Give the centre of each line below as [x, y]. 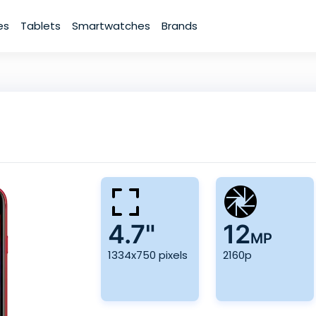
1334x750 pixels [147, 255]
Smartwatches [111, 25]
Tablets [41, 25]
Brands [180, 25]
